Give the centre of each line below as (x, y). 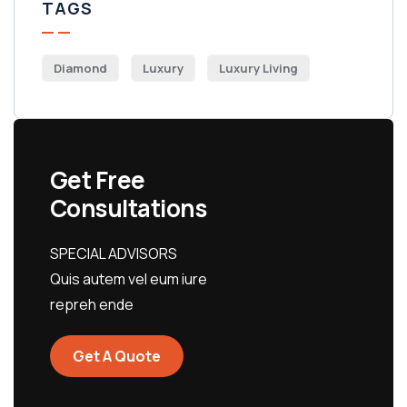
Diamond (80, 68)
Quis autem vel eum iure (129, 279)
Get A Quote (117, 356)
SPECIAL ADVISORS (114, 253)
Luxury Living (258, 68)
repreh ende (92, 304)
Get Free (98, 180)
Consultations (129, 208)
